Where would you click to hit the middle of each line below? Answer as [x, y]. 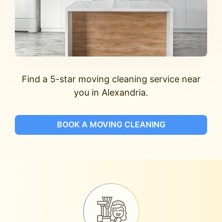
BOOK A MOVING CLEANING [111, 125]
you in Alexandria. [111, 92]
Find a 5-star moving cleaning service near [111, 79]
